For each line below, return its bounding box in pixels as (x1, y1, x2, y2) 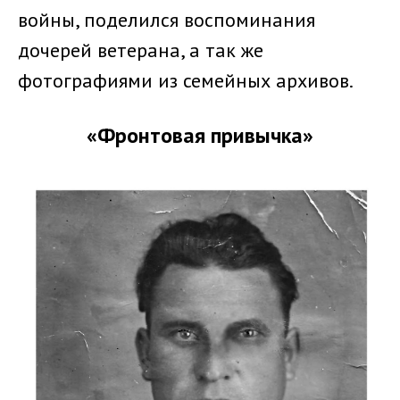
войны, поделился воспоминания (18, 7, 315, 32)
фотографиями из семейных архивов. (18, 68, 354, 93)
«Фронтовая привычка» (87, 121, 313, 149)
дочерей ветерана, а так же (18, 37, 263, 62)
